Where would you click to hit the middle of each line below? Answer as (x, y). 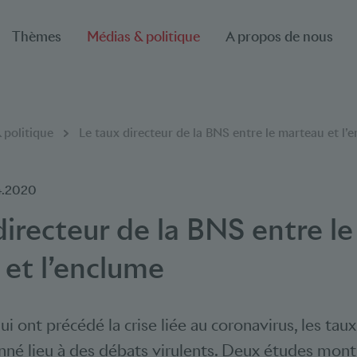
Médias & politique (143, 37)
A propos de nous (279, 37)
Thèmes (37, 37)
